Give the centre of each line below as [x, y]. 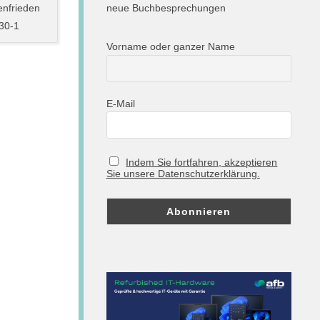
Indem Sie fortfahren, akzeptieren [202, 162]
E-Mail [120, 103]
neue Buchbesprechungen [166, 8]
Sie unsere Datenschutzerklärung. [183, 174]
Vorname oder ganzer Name [170, 47]
